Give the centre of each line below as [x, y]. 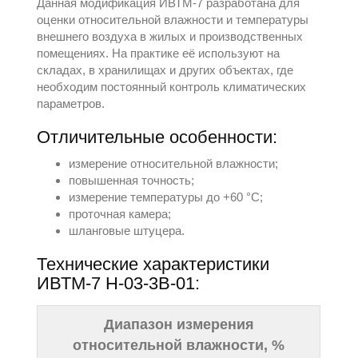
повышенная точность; [132, 180]
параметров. [71, 103]
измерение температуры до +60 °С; [166, 197]
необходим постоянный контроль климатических [172, 87]
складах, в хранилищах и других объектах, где [165, 70]
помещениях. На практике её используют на [159, 53]
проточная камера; [120, 214]
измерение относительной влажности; [174, 163]
